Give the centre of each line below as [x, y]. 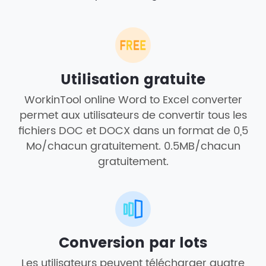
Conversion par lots [133, 244]
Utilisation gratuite [133, 80]
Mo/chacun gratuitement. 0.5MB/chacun [133, 146]
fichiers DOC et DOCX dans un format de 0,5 [133, 131]
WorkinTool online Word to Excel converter [133, 100]
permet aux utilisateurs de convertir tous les [133, 115]
